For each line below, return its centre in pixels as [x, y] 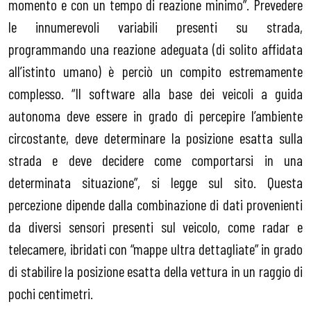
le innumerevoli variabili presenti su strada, [155, 27]
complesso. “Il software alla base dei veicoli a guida [155, 93]
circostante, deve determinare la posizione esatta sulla [155, 138]
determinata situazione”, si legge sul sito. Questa [155, 182]
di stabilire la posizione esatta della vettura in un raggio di [155, 271]
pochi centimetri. [51, 293]
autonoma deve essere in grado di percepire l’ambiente [155, 116]
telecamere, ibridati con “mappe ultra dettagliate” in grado [155, 249]
